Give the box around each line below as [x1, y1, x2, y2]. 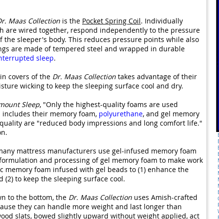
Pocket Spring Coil [82, 16, 141, 25]
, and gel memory [143, 109, 199, 118]
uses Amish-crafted [132, 192, 197, 202]
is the [60, 16, 82, 25]
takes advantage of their [116, 71, 197, 81]
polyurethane [99, 109, 143, 118]
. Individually [141, 16, 183, 25]
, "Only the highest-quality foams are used [40, 99, 178, 109]
